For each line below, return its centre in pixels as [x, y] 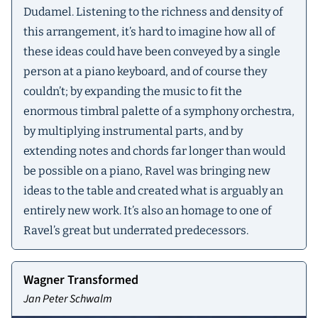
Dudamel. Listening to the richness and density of [153, 12]
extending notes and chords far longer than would [154, 151]
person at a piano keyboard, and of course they [145, 72]
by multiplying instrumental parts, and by [133, 131]
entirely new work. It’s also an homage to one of [148, 211]
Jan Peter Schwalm [68, 299]
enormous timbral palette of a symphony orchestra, [159, 111]
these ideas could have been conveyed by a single [152, 52]
